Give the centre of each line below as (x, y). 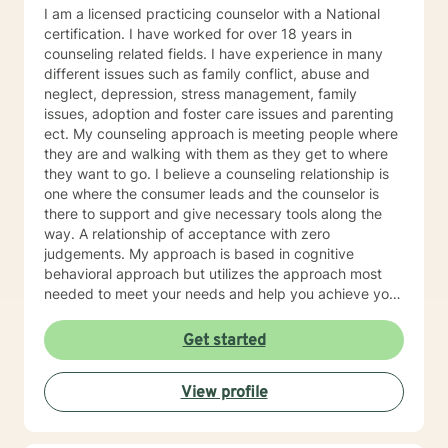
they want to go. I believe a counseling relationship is (216, 173)
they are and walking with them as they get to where (216, 153)
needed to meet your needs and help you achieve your (223, 293)
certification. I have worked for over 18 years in (198, 33)
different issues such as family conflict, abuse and (207, 73)
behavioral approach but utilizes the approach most (213, 273)
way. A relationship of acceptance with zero (187, 233)
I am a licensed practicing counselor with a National (212, 13)
